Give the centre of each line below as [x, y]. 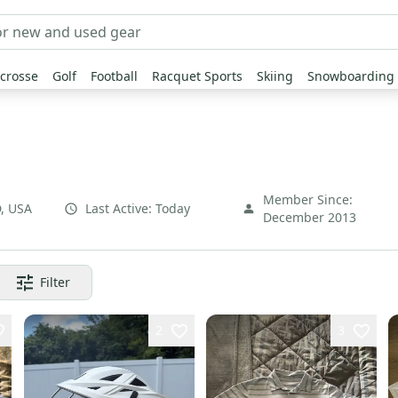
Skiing [275, 76]
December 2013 [310, 217]
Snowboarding [351, 76]
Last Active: [119, 208]
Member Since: [308, 199]
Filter [55, 282]
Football [114, 76]
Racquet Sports [197, 76]
